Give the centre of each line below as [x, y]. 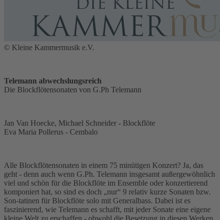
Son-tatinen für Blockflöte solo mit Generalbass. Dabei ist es [97, 201]
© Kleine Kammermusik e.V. [49, 48]
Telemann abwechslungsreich [53, 81]
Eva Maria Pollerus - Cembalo [51, 132]
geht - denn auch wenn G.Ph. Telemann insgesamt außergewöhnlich [110, 174]
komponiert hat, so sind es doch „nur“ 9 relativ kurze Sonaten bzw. [107, 192]
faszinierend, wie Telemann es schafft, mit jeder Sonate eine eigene [107, 210]
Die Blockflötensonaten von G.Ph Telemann [73, 90]
